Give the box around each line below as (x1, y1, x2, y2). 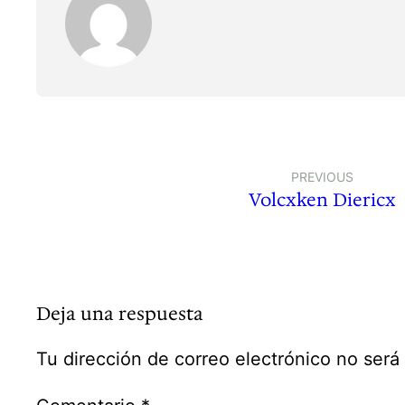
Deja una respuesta (36, 302, 204, 326)
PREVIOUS (290, 169, 353, 185)
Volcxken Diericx (248, 188, 396, 212)
